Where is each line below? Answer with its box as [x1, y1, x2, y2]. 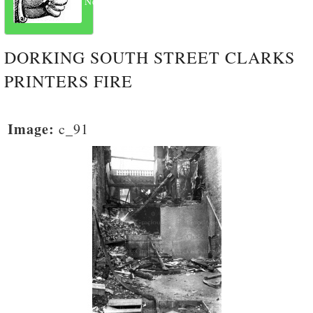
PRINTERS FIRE [4, 69, 133, 92]
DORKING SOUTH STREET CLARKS [4, 45, 295, 68]
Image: [8, 118, 54, 139]
